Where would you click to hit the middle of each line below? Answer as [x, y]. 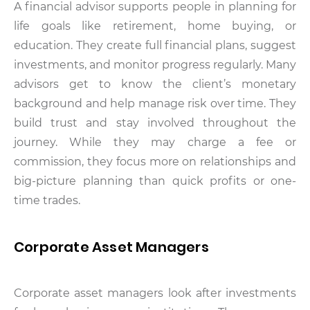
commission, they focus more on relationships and [155, 161]
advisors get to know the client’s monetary [155, 84]
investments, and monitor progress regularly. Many [155, 64]
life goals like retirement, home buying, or [155, 26]
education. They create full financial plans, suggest [155, 45]
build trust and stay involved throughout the [155, 122]
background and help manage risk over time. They [155, 103]
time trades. [47, 200]
